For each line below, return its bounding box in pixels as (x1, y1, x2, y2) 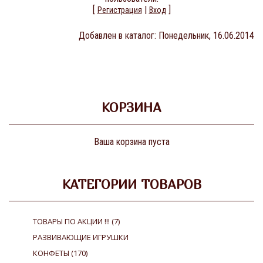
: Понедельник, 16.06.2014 (154, 30, 254, 41)
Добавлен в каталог (79, 30, 154, 41)
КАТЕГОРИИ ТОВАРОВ (62, 177, 201, 192)
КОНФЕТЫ (33, 248, 71, 258)
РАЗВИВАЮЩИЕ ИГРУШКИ (33, 232, 129, 242)
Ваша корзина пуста (93, 136, 170, 147)
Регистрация (97, 5, 142, 15)
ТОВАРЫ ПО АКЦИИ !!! (33, 216, 112, 227)
